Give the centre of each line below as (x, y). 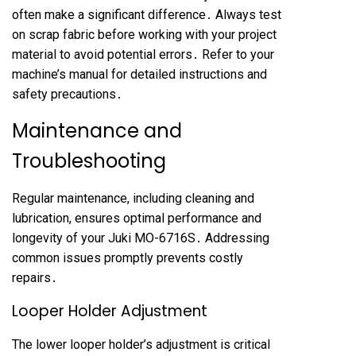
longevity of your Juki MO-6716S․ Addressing (141, 238)
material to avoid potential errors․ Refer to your (143, 54)
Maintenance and (97, 131)
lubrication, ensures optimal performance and (137, 218)
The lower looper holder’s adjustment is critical (141, 344)
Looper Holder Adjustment (110, 311)
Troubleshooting (89, 161)
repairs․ (35, 278)
